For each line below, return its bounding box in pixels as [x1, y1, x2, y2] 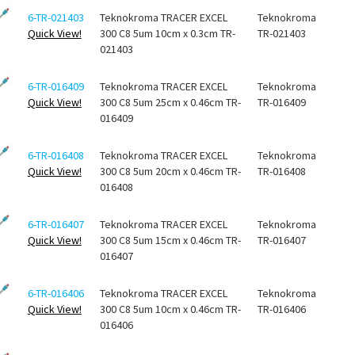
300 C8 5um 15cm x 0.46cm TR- [99, 233, 241, 248]
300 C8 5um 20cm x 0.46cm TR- [99, 164, 241, 179]
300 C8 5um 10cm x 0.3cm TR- [99, 26, 235, 41]
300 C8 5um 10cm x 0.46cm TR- [99, 302, 241, 317]
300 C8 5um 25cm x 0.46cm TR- [99, 95, 241, 110]
